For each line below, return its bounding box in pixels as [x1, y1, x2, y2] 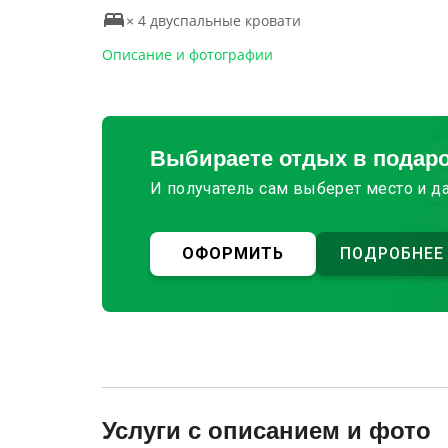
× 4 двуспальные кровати [126, 10, 301, 30]
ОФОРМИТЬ [182, 244, 284, 263]
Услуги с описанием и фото [102, 417, 431, 444]
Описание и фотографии [102, 45, 273, 64]
